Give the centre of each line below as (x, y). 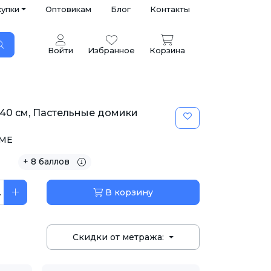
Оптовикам (68, 9)
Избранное (111, 50)
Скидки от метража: (120, 237)
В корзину (128, 193)
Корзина (167, 50)
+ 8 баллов (47, 162)
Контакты (170, 9)
